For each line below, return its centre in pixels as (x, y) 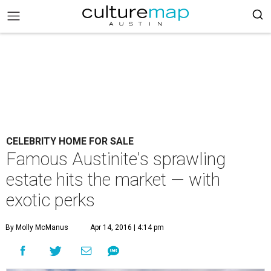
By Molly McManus (37, 227)
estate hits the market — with (113, 180)
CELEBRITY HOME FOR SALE (70, 141)
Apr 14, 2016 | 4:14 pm (127, 227)
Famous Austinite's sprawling (116, 159)
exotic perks (51, 200)
